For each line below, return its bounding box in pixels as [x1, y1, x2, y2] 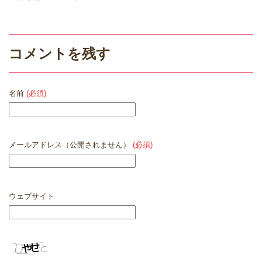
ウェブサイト [9, 191, 54, 201]
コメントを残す [9, 45, 111, 61]
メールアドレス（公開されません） [9, 140, 133, 149]
